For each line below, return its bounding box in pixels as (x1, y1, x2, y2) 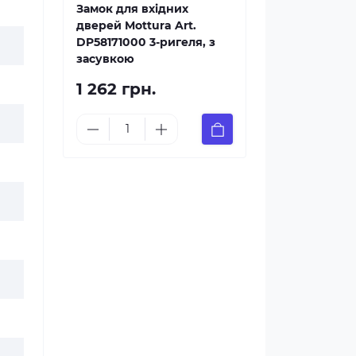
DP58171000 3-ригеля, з (76, 35, 215, 49)
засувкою (76, 52, 134, 66)
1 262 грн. (76, 79, 156, 99)
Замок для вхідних (76, 2, 188, 16)
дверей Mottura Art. (76, 18, 196, 33)
